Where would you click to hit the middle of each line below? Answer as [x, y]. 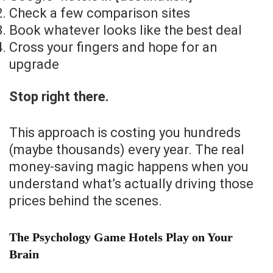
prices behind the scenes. [86, 201]
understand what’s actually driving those [131, 184]
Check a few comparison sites [100, 13]
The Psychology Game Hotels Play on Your [121, 237]
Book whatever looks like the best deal [126, 30]
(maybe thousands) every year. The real [127, 150]
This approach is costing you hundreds [125, 133]
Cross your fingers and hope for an [113, 48]
